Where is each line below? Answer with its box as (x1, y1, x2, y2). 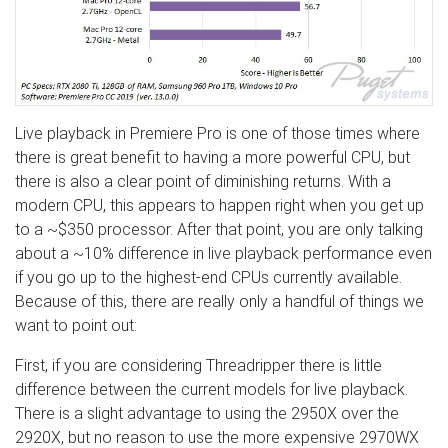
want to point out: (15, 316, 137, 336)
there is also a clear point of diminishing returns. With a (15, 172, 391, 192)
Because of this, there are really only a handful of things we (15, 292, 424, 312)
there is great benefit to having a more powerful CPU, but (15, 148, 410, 168)
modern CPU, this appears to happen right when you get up (15, 196, 424, 216)
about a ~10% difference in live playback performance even (15, 244, 432, 264)
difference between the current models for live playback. (15, 380, 408, 400)
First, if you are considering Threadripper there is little (15, 356, 382, 376)
